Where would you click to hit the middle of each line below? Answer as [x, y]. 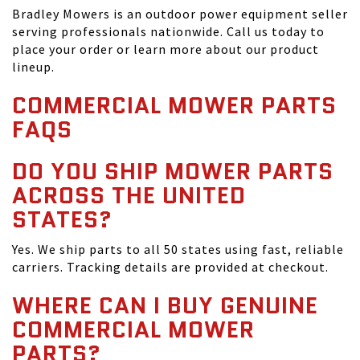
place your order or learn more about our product [166, 49]
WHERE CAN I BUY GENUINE [165, 305]
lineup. [33, 67]
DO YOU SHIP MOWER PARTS [173, 171]
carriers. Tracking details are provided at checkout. [170, 267]
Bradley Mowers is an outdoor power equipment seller [180, 14]
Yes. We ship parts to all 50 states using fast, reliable [178, 249]
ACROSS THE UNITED [129, 195]
